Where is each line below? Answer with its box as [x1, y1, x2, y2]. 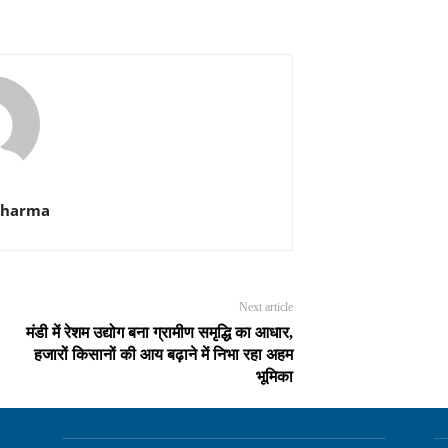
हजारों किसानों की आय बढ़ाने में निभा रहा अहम [33, 346, 293, 364]
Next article [238, 300, 293, 315]
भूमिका [255, 368, 293, 386]
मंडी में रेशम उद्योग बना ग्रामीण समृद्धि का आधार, [25, 324, 293, 342]
